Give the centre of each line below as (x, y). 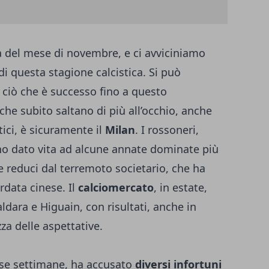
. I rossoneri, (167, 130)
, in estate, (180, 188)
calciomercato (116, 188)
